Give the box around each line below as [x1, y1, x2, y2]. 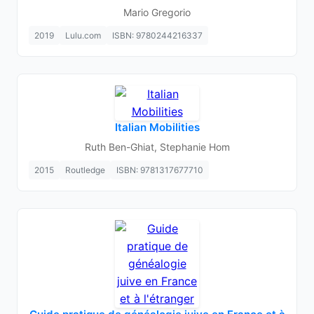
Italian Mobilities [114, 121, 200, 134]
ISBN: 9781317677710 [116, 165, 203, 175]
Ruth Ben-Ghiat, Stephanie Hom [84, 141, 230, 153]
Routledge [65, 165, 105, 175]
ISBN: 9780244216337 [112, 30, 203, 41]
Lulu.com [65, 30, 101, 41]
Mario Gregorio [123, 6, 191, 18]
